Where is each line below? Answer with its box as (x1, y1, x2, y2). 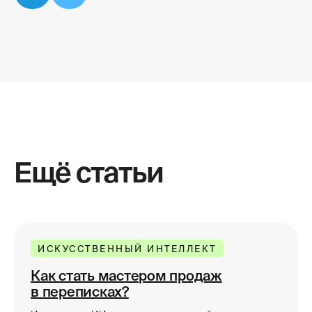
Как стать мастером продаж (31, 267, 222, 283)
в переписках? (31, 283, 129, 299)
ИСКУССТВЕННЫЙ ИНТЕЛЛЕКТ (38, 243, 217, 254)
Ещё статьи (14, 156, 163, 188)
